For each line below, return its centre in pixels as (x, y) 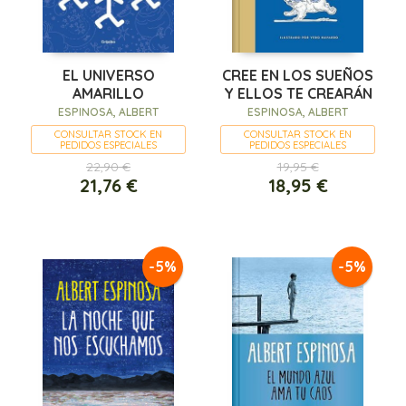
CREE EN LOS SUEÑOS (298, 75)
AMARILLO (108, 93)
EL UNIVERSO (108, 75)
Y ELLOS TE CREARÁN (298, 93)
